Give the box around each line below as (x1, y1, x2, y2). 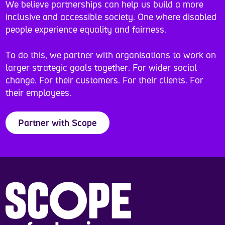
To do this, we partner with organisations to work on (6, 48, 216, 61)
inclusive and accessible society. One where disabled (6, 11, 217, 23)
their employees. (6, 86, 72, 98)
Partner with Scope (18, 116, 97, 129)
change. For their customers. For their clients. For (6, 73, 204, 86)
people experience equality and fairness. (6, 23, 167, 36)
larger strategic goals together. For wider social (6, 61, 197, 73)
